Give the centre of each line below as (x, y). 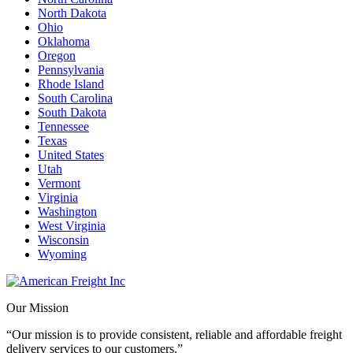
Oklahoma (64, 41)
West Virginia (72, 225)
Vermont (59, 183)
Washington (67, 211)
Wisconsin (63, 240)
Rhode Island (71, 84)
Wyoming (62, 254)
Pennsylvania (71, 69)
